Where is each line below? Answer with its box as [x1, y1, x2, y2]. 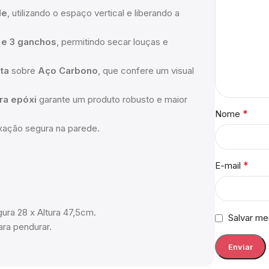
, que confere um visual [98, 65, 194, 77]
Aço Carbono [38, 65, 98, 77]
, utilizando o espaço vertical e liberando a [7, 7, 180, 19]
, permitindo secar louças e [56, 36, 168, 48]
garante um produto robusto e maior [37, 94, 187, 106]
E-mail [215, 160, 244, 172]
